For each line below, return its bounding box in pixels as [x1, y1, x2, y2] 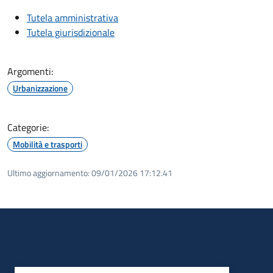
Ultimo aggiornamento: [7, 166, 90, 179]
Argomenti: [7, 63, 53, 79]
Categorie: [7, 119, 49, 135]
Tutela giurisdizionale [27, 24, 115, 40]
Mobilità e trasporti [13, 137, 82, 151]
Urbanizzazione [13, 81, 68, 94]
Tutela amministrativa [27, 10, 118, 25]
